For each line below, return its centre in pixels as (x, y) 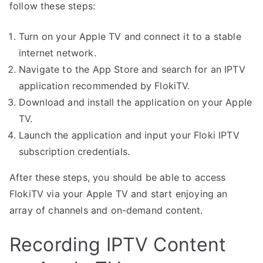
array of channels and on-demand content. (106, 210)
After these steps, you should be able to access (118, 178)
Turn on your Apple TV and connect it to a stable (130, 37)
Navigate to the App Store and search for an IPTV (132, 70)
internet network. (58, 53)
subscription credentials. (75, 152)
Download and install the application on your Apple (136, 102)
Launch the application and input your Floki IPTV (129, 135)
